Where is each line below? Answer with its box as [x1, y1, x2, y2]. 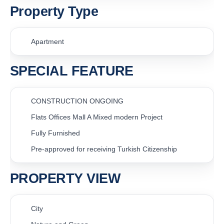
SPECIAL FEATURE [10, 63, 133, 78]
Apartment [31, 37, 64, 45]
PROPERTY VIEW [10, 170, 120, 186]
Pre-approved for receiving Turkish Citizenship [31, 144, 177, 153]
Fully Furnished [31, 128, 80, 137]
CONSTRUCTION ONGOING [31, 96, 123, 105]
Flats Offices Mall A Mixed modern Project [31, 112, 162, 121]
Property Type [10, 3, 98, 19]
